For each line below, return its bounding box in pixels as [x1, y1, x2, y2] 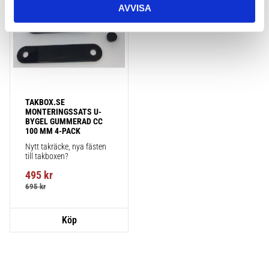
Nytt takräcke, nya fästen [25, 141, 106, 151]
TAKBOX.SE [25, 97, 65, 107]
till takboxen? [25, 151, 68, 161]
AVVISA [118, 2, 151, 13]
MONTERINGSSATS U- [25, 106, 101, 116]
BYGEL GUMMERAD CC [25, 116, 103, 126]
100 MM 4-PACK [25, 125, 80, 136]
